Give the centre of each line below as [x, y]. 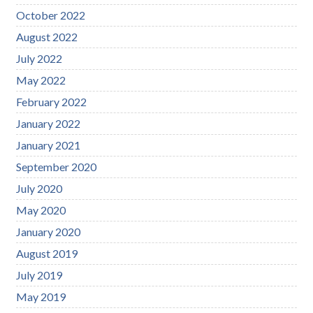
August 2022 [47, 36]
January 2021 [49, 145]
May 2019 [41, 296]
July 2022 [39, 58]
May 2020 [41, 210]
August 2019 [47, 253]
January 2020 [49, 231]
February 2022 [52, 101]
